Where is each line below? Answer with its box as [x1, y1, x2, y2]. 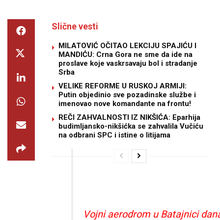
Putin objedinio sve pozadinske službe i [58, 90, 196, 99]
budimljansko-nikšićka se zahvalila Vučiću [58, 122, 203, 131]
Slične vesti [52, 21, 98, 31]
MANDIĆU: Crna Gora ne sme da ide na [58, 50, 192, 59]
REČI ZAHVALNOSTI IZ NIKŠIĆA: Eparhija [58, 113, 200, 122]
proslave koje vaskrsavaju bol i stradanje [58, 59, 197, 68]
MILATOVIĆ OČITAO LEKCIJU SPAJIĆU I [58, 41, 196, 50]
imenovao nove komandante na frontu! [58, 99, 191, 108]
